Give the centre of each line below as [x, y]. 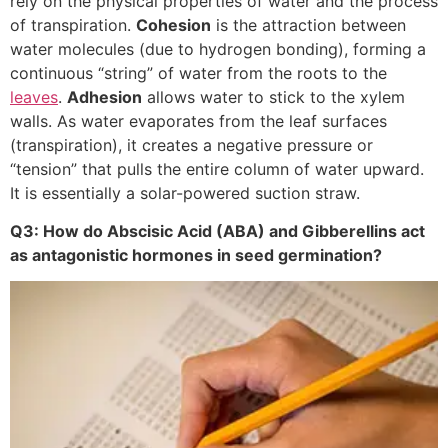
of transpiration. [73, 24]
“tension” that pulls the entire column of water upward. [217, 168]
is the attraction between [308, 24]
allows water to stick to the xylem [273, 96]
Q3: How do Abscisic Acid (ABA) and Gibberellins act [217, 230]
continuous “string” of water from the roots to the [198, 72]
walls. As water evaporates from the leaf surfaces [198, 120]
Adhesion [104, 96]
